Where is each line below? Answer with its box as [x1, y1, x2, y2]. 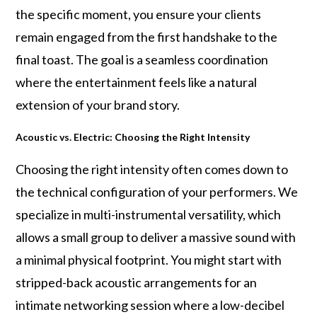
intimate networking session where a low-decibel [16, 297, 285, 313]
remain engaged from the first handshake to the [16, 29, 278, 45]
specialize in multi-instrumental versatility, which [16, 207, 282, 222]
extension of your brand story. [16, 97, 180, 113]
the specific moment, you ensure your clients [16, 6, 262, 22]
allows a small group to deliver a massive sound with [16, 229, 296, 245]
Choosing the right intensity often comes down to [16, 161, 289, 177]
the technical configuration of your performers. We [16, 184, 299, 200]
